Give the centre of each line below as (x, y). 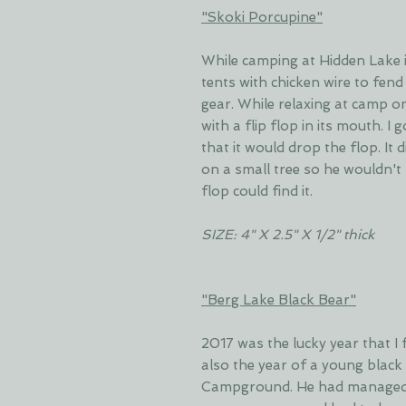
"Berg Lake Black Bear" (279, 300)
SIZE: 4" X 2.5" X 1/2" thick (288, 234)
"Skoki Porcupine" (262, 17)
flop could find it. (259, 191)
